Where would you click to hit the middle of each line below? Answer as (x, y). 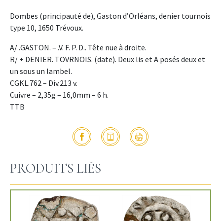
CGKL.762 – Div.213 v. (44, 83)
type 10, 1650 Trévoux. (47, 27)
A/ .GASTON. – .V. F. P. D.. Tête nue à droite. (78, 47)
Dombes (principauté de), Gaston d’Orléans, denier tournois (110, 16)
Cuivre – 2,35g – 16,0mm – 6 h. (59, 94)
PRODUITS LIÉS (55, 168)
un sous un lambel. (41, 71)
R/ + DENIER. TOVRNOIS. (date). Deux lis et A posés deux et (108, 59)
